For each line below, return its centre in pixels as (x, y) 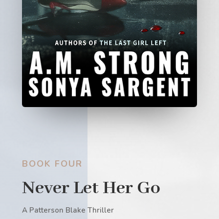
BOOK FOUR (52, 164)
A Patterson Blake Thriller (68, 210)
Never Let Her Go (91, 188)
